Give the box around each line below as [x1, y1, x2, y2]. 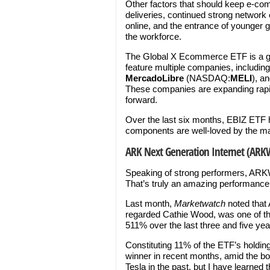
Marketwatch [174, 198, 225, 209]
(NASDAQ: [186, 73, 230, 83]
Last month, [125, 198, 174, 209]
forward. [125, 95, 157, 105]
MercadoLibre [125, 73, 186, 83]
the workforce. [125, 31, 181, 42]
